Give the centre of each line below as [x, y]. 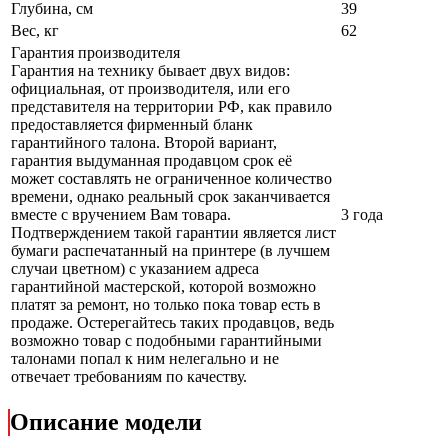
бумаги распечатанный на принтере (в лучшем [170, 251]
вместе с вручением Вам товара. [121, 215]
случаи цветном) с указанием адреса [135, 269]
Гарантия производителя [97, 53]
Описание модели [106, 421]
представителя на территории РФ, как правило [171, 107]
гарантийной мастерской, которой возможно [163, 287]
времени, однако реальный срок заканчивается [170, 197]
